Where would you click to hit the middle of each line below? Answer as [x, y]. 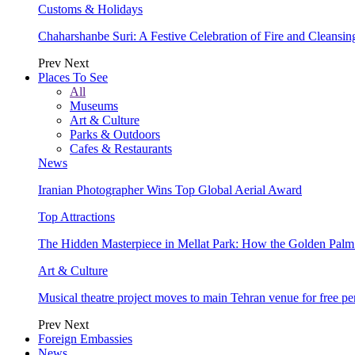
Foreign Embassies [85, 338]
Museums [94, 105]
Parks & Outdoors [115, 134]
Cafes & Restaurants [121, 148]
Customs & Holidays [90, 9]
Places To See [73, 77]
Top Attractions [76, 216]
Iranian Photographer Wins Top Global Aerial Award [170, 189]
